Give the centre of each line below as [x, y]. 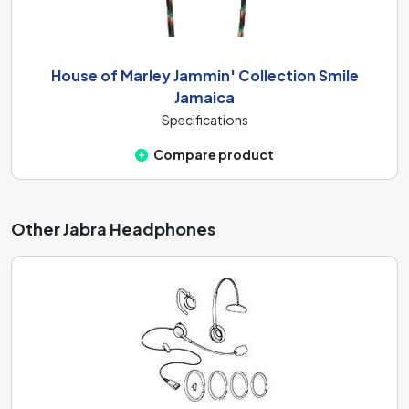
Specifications [204, 119]
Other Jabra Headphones [113, 228]
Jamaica [204, 97]
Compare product [214, 154]
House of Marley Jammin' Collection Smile [204, 75]
